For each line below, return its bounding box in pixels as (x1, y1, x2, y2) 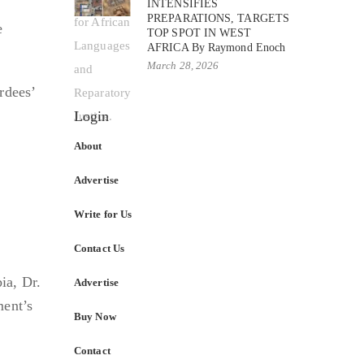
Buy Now (74, 310, 116, 323)
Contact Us (74, 241, 124, 254)
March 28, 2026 (147, 58, 219, 71)
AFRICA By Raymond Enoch (147, 41, 286, 54)
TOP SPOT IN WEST (147, 26, 252, 39)
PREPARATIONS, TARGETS (147, 11, 290, 24)
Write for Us (74, 207, 132, 220)
